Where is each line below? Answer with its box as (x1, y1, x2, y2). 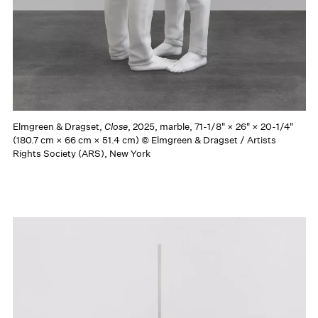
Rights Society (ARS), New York (12, 147, 150, 160)
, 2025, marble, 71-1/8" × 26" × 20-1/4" (127, 120, 293, 133)
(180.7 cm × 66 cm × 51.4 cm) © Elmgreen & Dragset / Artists (12, 133, 276, 146)
